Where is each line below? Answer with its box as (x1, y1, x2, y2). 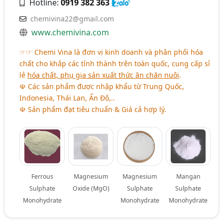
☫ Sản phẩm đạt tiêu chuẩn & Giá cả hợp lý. (19, 104, 167, 114)
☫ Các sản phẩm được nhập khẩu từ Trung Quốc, (19, 81, 185, 91)
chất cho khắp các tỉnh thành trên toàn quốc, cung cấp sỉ (19, 58, 211, 68)
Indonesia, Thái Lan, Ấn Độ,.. (19, 93, 115, 103)
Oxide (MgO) (72, 184, 110, 193)
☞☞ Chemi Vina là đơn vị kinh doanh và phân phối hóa (19, 47, 204, 57)
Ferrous (31, 172, 53, 181)
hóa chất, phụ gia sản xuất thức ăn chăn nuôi (27, 70, 180, 80)
